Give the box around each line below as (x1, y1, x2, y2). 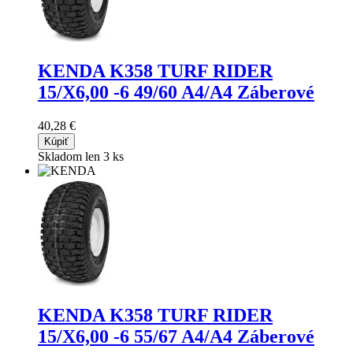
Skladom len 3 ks (38, 150, 124, 164)
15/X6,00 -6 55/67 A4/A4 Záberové (38, 326, 314, 347)
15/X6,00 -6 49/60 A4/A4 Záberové (38, 82, 314, 103)
